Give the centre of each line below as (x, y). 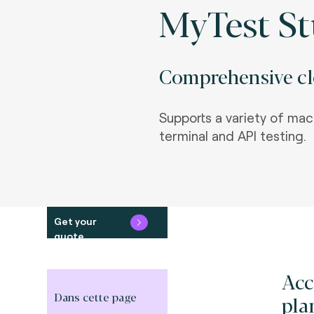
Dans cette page (96, 297)
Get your (76, 221)
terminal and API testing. (234, 136)
